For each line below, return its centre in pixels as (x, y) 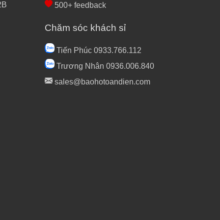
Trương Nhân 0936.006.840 (104, 66)
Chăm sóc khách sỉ (85, 27)
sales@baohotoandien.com (101, 82)
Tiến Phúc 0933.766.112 (98, 50)
